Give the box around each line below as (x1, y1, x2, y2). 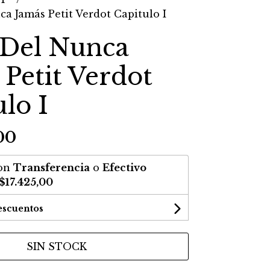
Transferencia (13, 162, 90, 174)
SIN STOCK (26, 240, 87, 253)
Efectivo (102, 162, 146, 174)
